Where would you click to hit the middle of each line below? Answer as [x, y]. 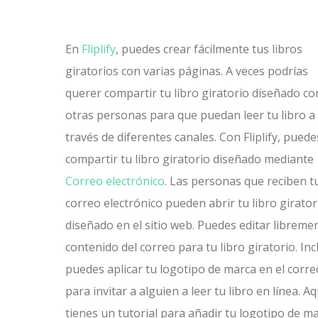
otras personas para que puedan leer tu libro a [190, 115]
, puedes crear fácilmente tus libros [209, 49]
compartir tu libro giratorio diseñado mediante [190, 159]
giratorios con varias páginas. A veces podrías [187, 71]
